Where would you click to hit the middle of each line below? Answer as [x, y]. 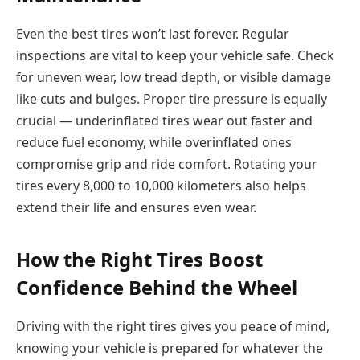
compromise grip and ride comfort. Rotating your [167, 164]
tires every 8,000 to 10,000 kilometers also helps [161, 186]
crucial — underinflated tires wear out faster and [164, 121]
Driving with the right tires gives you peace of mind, [173, 326]
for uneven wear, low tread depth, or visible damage [174, 78]
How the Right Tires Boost [139, 259]
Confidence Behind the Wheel [157, 287]
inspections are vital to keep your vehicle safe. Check [175, 56]
